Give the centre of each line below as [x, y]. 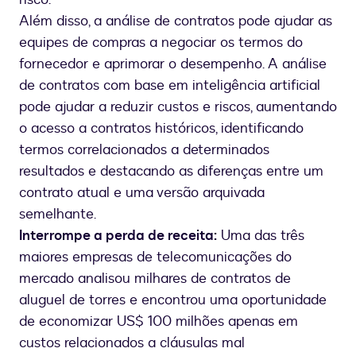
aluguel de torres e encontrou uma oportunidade [173, 300]
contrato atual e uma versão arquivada [142, 193]
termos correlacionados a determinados [144, 150]
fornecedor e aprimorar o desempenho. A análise [173, 64]
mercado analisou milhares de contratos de [155, 279]
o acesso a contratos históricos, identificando [161, 129]
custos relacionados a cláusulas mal [132, 343]
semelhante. [58, 215]
